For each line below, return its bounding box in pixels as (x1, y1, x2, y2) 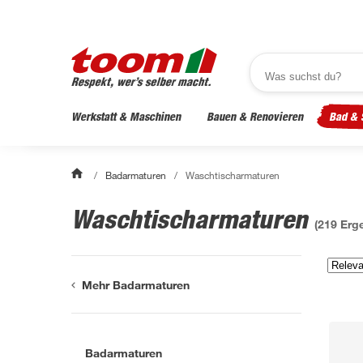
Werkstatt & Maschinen (71, 109, 181, 123)
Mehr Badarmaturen (82, 277, 190, 292)
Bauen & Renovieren (207, 109, 303, 123)
